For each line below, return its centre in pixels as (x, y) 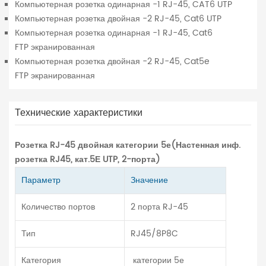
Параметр (41, 180)
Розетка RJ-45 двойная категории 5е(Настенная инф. (128, 145)
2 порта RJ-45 (159, 207)
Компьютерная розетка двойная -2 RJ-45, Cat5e (112, 62)
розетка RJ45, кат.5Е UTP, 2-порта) (88, 160)
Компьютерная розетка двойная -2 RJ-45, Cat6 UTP (118, 19)
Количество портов (58, 207)
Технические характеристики (79, 113)
